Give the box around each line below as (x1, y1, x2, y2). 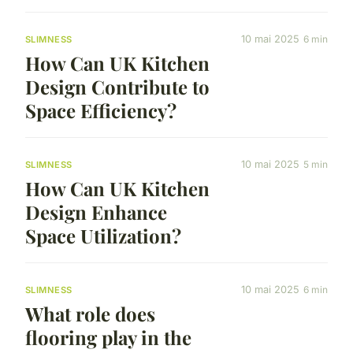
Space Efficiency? (25, 97, 176, 123)
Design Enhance (25, 199, 167, 225)
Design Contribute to (25, 73, 210, 99)
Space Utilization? (25, 222, 181, 248)
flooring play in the (25, 325, 191, 351)
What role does (25, 301, 155, 327)
